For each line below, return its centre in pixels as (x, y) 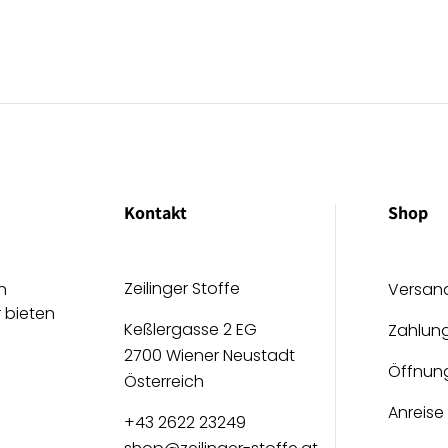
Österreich (164, 381)
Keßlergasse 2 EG (190, 329)
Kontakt (155, 212)
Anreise (416, 412)
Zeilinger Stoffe (182, 288)
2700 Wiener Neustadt (209, 355)
